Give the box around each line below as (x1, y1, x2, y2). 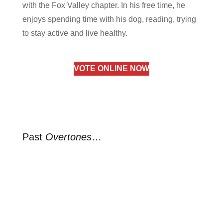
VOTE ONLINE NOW (73, 64, 149, 73)
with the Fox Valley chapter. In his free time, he (22, 1, 185, 9)
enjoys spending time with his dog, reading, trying (22, 15, 196, 23)
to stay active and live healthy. (22, 29, 127, 37)
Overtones (45, 131, 92, 142)
